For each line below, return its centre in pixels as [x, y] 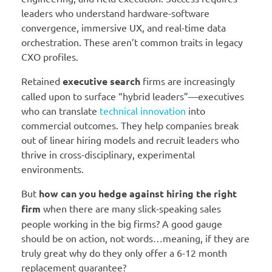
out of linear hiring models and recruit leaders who [130, 140]
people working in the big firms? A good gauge [122, 224]
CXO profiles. [50, 57]
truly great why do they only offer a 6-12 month [124, 253]
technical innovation [143, 111]
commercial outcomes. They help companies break [130, 125]
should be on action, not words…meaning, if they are [135, 238]
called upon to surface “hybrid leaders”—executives [133, 96]
